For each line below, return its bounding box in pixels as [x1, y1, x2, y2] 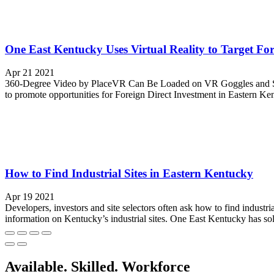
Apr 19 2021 [5, 191, 54, 202]
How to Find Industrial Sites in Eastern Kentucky [5, 166, 253, 180]
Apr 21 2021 [5, 67, 54, 78]
